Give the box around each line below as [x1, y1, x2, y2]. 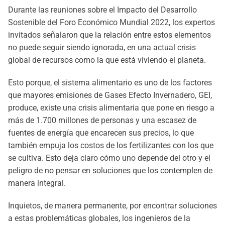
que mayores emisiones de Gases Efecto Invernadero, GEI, [8, 90, 212, 100]
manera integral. [8, 178, 68, 188]
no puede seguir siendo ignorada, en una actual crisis [8, 43, 196, 52]
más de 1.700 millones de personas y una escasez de [8, 116, 196, 125]
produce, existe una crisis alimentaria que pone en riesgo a [8, 103, 214, 113]
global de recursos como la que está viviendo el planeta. [8, 55, 208, 65]
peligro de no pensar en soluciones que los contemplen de [8, 166, 212, 175]
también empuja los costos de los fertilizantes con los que [8, 141, 213, 150]
